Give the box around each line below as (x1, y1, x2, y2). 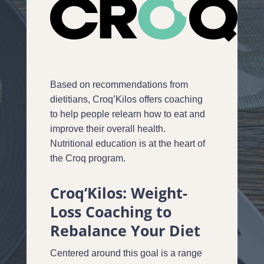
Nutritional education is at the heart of (49, 138, 205, 148)
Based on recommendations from (49, 79, 188, 90)
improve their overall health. (49, 123, 166, 134)
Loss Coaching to (49, 201, 171, 222)
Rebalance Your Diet (49, 220, 200, 240)
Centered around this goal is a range (49, 247, 202, 258)
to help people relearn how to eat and (49, 108, 205, 119)
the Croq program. (49, 153, 126, 163)
